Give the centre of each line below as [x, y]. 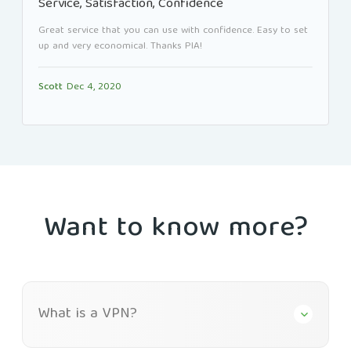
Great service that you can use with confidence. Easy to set [173, 31]
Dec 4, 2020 [94, 87]
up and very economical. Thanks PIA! [120, 46]
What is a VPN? [88, 314]
